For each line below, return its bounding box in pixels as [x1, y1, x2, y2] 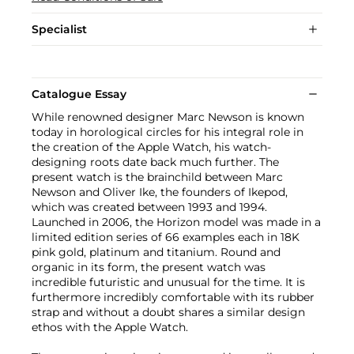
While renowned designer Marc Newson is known [32, 110, 304, 125]
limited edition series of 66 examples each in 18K [32, 230, 299, 245]
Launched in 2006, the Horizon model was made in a [32, 215, 321, 230]
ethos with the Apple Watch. [32, 320, 188, 335]
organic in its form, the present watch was [32, 260, 265, 275]
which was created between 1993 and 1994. [32, 200, 267, 215]
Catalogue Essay [32, 87, 126, 102]
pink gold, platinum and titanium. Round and [32, 245, 281, 260]
